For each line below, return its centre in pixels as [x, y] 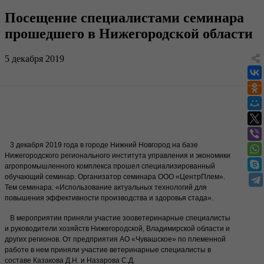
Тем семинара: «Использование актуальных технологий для [106, 188]
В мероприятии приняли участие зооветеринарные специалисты [118, 218]
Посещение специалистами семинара [124, 17]
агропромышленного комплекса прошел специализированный [110, 166]
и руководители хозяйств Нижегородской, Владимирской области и [117, 229]
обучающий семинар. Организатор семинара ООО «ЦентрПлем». [115, 177]
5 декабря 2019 [34, 58]
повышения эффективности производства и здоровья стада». [109, 198]
